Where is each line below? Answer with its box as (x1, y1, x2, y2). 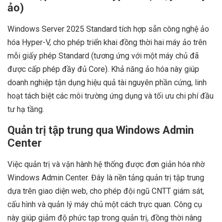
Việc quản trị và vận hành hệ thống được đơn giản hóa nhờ (7, 160, 205, 169)
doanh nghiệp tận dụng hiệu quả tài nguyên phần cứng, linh (7, 78, 207, 88)
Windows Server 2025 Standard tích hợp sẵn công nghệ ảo (7, 24, 209, 34)
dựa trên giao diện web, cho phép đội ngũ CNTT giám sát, (7, 186, 204, 196)
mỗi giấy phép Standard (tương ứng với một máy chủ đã (7, 51, 199, 61)
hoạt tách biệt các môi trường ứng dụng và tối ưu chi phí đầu (7, 91, 214, 101)
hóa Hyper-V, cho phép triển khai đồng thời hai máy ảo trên (7, 38, 207, 48)
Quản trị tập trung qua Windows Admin (7, 124, 194, 137)
